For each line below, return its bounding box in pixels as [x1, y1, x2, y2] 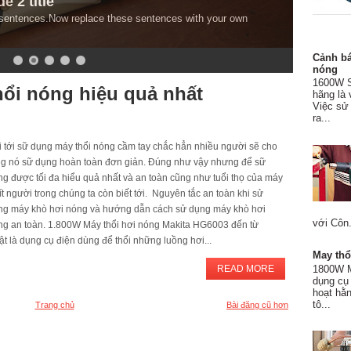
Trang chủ [34, 300, 74, 309]
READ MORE [217, 263, 274, 274]
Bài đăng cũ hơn [226, 300, 288, 309]
